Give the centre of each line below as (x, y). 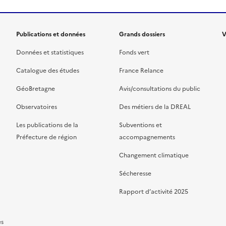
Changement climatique (154, 155)
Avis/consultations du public (160, 89)
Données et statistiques (50, 52)
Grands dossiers (142, 34)
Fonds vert (134, 52)
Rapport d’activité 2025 (154, 192)
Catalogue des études (48, 71)
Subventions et (140, 125)
